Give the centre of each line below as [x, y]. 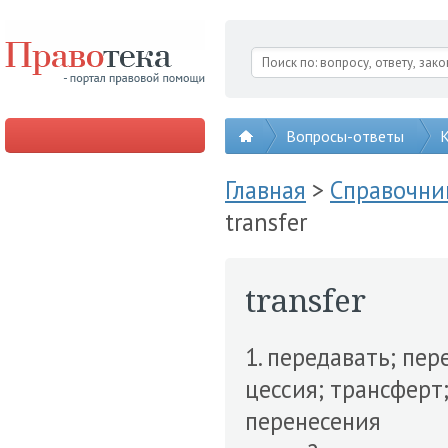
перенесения [313, 421]
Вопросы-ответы [345, 136]
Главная [265, 190]
